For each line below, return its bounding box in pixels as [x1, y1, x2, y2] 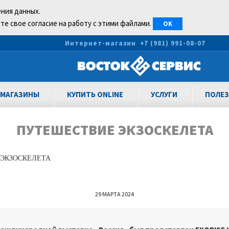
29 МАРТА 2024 [95, 190, 134, 198]
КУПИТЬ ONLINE [66, 89, 123, 99]
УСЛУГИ [150, 89, 177, 99]
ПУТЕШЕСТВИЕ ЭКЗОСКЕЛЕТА [16, 121, 213, 139]
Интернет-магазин [65, 38, 136, 48]
